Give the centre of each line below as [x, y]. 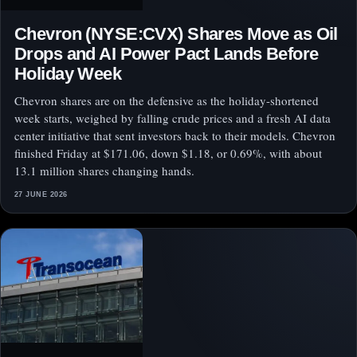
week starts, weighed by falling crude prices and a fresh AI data [173, 118]
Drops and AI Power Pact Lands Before [167, 54]
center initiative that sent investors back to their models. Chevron [175, 136]
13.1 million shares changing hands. [104, 171]
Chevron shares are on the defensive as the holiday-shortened [167, 101]
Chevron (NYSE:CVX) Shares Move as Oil [176, 34]
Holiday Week [68, 74]
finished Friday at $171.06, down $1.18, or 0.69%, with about [168, 153]
